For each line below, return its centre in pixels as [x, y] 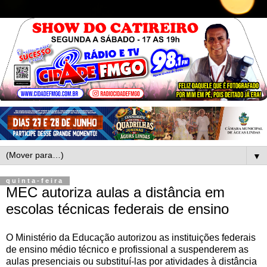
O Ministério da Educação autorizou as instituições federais [131, 238]
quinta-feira [35, 181]
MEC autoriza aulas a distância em [115, 193]
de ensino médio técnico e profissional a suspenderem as [127, 250]
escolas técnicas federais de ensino [117, 209]
